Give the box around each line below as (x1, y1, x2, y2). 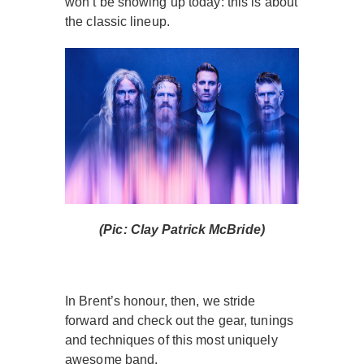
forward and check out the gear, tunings (65, 314, 293, 327)
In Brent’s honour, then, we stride (65, 294, 256, 308)
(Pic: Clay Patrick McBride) (99, 223, 265, 236)
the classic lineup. (65, 15, 170, 28)
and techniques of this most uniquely (65, 333, 278, 347)
